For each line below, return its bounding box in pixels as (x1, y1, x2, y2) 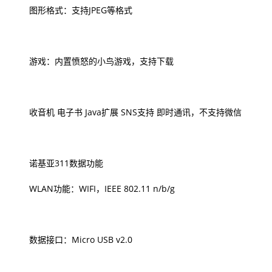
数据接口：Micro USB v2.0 (12, 234, 132, 245)
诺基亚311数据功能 (12, 157, 103, 169)
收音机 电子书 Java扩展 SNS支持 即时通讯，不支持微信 (12, 106, 242, 118)
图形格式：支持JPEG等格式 (12, 4, 132, 16)
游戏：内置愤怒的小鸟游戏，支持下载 (12, 55, 174, 67)
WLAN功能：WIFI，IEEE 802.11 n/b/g (12, 183, 175, 194)
